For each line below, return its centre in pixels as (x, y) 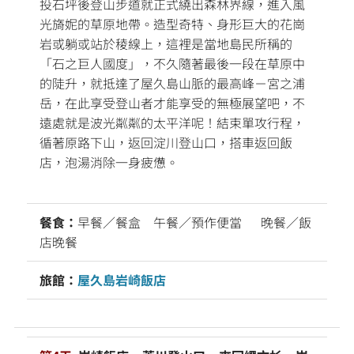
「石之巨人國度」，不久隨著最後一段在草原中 (172, 63)
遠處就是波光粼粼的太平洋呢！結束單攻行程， (172, 122)
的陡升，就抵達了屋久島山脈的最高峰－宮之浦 (172, 83)
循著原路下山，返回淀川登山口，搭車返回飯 (166, 142)
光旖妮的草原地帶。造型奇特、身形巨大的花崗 (172, 23)
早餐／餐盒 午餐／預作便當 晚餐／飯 (194, 222)
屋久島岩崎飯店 (122, 279)
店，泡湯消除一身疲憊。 (109, 162)
